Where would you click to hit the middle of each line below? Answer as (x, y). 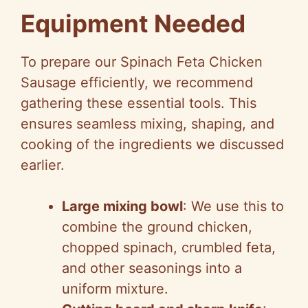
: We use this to (233, 207)
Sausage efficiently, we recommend (137, 83)
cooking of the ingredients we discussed (152, 145)
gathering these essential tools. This (139, 103)
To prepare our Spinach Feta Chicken (142, 62)
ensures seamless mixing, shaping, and (147, 124)
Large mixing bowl (122, 207)
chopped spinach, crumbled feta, (169, 248)
